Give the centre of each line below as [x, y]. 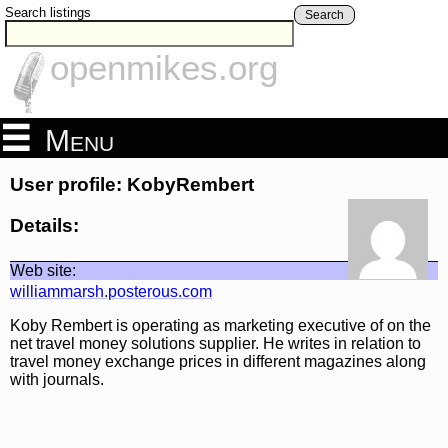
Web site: [43, 270]
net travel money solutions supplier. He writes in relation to [215, 343]
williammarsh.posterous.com [111, 291]
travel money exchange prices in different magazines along [218, 361]
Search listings [48, 12]
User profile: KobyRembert [132, 185]
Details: [44, 225]
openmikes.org [164, 68]
